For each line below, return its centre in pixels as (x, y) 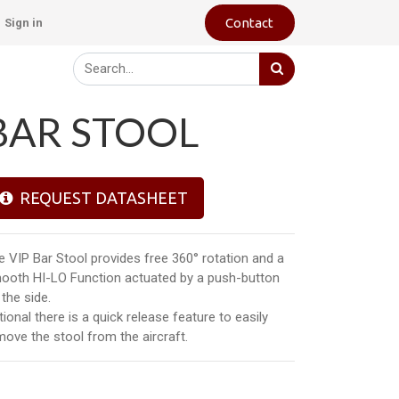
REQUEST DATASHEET (100, 198)
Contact (250, 22)
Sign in (23, 23)
